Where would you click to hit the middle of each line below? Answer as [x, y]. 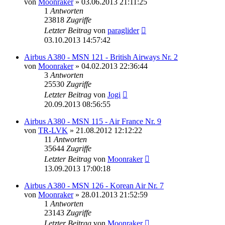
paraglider [123, 30]
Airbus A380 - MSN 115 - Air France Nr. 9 [93, 121]
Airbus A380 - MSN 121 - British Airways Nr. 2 [101, 57]
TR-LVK [53, 130]
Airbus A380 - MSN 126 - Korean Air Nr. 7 [94, 185]
